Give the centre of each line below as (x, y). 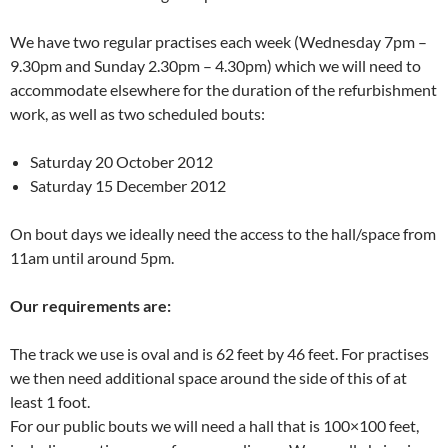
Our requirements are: (90, 305)
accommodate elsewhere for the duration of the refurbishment (223, 89)
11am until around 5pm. (92, 257)
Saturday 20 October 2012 (121, 161)
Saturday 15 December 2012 (128, 185)
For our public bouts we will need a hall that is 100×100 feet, (214, 425)
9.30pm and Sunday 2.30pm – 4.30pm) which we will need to (215, 65)
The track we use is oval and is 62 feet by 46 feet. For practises (219, 353)
